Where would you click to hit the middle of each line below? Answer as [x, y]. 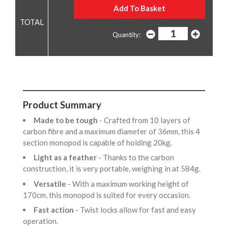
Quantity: [126, 35]
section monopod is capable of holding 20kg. [99, 142]
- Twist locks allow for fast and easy [136, 210]
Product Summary [62, 105]
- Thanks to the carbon [136, 158]
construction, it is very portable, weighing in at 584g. [113, 169]
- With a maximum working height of [128, 183]
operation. [42, 221]
